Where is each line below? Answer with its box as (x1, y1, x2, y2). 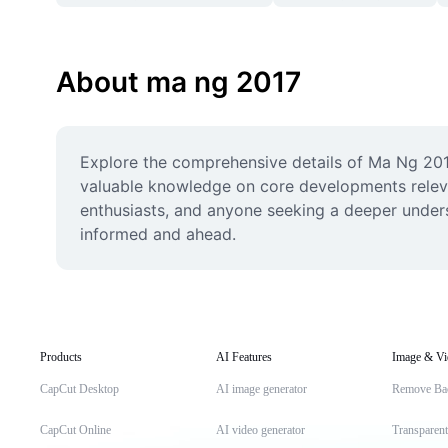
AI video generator (216, 423, 305, 437)
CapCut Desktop (40, 382, 119, 396)
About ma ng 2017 (56, 65, 301, 99)
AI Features (216, 350, 272, 364)
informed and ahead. (80, 224, 236, 244)
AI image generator (216, 382, 307, 396)
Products (40, 350, 82, 364)
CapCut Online (40, 423, 111, 437)
